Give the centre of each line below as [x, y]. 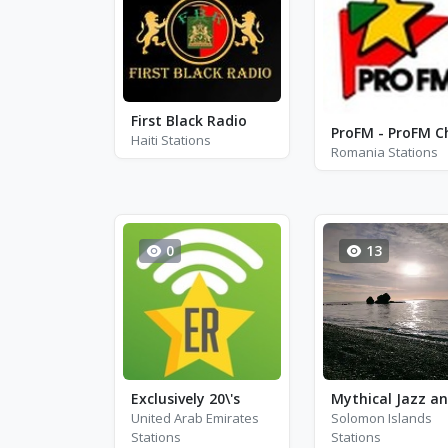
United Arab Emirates [195, 418]
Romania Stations [384, 151]
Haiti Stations [171, 139]
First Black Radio [189, 120]
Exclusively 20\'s [185, 398]
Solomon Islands [381, 418]
